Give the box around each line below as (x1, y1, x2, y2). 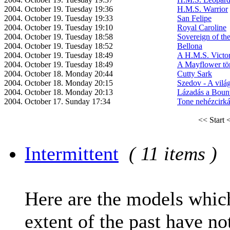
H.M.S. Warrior (177, 4, 228, 13)
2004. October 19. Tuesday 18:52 (4, 41, 113, 50)
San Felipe (177, 13, 212, 23)
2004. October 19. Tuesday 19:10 (4, 23, 113, 32)
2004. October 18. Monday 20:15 (4, 78, 113, 87)
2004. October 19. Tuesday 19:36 (4, 4, 113, 13)
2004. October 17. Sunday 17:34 (4, 97, 110, 106)
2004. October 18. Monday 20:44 (4, 69, 113, 78)
